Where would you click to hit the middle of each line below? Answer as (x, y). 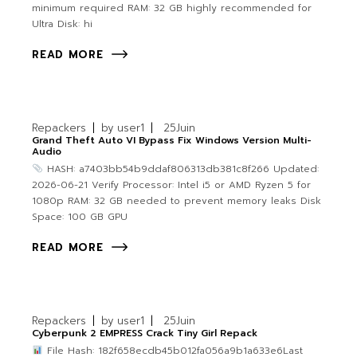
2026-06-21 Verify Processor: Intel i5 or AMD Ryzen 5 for (172, 185)
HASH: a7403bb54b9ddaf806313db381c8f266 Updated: (180, 169)
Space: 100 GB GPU (80, 217)
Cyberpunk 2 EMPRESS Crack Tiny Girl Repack (145, 333)
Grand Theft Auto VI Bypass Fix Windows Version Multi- (172, 141)
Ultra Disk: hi (63, 24)
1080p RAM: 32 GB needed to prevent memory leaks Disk (177, 201)
